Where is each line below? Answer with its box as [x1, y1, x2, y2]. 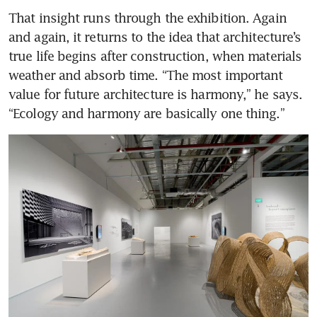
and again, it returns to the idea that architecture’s [8, 28, 301, 45]
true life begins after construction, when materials [8, 47, 302, 64]
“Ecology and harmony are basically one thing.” [8, 105, 284, 121]
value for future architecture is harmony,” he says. [8, 86, 303, 102]
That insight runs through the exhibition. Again [8, 9, 287, 25]
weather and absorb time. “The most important [8, 67, 283, 83]
